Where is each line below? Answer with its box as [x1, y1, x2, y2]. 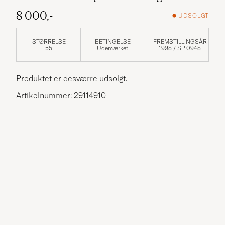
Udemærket [97, 44, 129, 52]
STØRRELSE [32, 37, 66, 45]
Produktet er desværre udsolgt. [16, 73, 127, 83]
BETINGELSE [94, 37, 131, 45]
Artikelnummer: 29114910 [16, 90, 106, 100]
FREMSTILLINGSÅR [153, 37, 207, 45]
